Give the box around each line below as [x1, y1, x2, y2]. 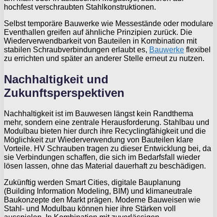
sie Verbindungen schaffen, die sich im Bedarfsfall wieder [4, 153, 200, 162]
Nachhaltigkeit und [4, 73, 108, 86]
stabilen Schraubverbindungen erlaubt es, [4, 46, 149, 54]
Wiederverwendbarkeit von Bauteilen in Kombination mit [4, 37, 197, 46]
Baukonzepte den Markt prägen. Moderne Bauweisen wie [4, 196, 201, 204]
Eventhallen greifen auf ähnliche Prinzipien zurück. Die [4, 28, 192, 37]
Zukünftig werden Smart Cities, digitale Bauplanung [4, 178, 181, 187]
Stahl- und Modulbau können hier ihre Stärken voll [4, 204, 176, 213]
